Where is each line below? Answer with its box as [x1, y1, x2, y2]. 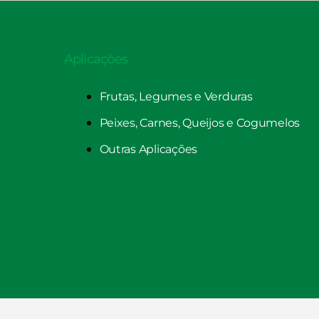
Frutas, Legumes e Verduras [99, 89, 253, 103]
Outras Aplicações [99, 142, 197, 156]
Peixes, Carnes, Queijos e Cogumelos [99, 115, 300, 130]
